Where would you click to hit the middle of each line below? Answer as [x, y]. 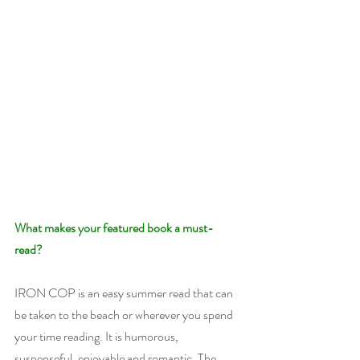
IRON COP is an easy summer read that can [125, 293]
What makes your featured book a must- [114, 228]
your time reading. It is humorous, [98, 336]
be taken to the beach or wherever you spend [125, 315]
